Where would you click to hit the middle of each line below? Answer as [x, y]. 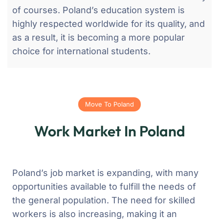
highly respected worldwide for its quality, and [109, 23]
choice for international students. [81, 51]
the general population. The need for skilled [104, 200]
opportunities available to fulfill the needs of [104, 186]
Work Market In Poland [109, 131]
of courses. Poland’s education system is [99, 10]
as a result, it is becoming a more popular [99, 37]
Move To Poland [109, 104]
